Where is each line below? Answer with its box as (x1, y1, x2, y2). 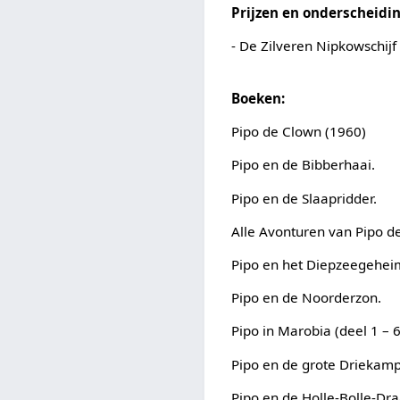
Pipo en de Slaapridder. (231, 188, 378, 207)
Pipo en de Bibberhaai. (231, 155, 376, 174)
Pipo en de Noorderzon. (231, 288, 382, 307)
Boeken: (231, 89, 286, 108)
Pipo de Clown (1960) (231, 122, 367, 141)
